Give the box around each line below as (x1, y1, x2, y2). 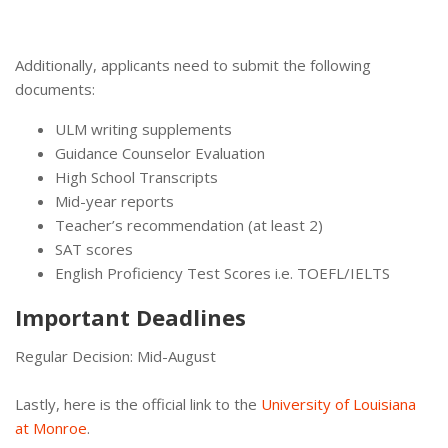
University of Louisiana (261, 394, 416, 415)
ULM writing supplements (55, 119, 232, 140)
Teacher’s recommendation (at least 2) (55, 215, 323, 236)
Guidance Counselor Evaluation (55, 143, 265, 164)
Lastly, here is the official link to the (15, 394, 261, 415)
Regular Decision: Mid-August (15, 346, 216, 367)
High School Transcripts (55, 167, 218, 188)
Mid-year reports (55, 191, 174, 212)
